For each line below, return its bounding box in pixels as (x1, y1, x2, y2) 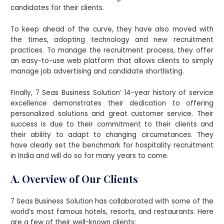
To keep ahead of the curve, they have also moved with (10, 24, 213, 34)
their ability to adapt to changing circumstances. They (10, 130, 213, 140)
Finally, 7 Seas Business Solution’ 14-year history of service (10, 88, 213, 98)
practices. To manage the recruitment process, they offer (10, 45, 213, 55)
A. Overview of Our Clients (10, 171, 138, 185)
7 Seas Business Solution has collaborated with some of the (10, 196, 213, 206)
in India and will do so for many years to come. (10, 151, 169, 161)
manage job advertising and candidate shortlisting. (10, 66, 184, 76)
